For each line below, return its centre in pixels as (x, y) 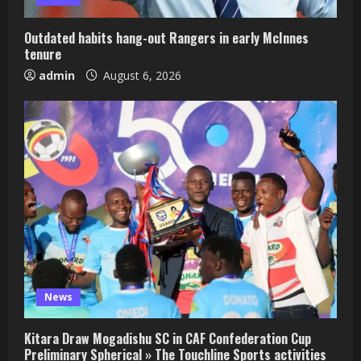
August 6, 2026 (141, 75)
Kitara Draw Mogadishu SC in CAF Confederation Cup (168, 338)
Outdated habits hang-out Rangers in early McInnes (166, 37)
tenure (43, 54)
